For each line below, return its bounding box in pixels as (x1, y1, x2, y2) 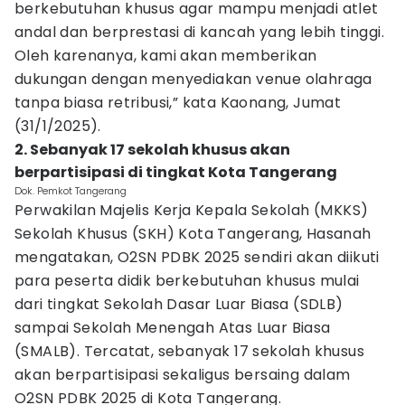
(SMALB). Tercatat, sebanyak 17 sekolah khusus (14, 341, 364, 362)
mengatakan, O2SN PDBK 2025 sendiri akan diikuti (14, 247, 380, 268)
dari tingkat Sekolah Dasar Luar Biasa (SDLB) (14, 294, 344, 315)
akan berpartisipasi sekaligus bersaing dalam (14, 364, 351, 385)
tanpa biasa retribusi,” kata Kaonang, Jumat (14, 92, 342, 113)
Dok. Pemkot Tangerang (14, 184, 127, 198)
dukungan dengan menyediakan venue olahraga (14, 69, 372, 89)
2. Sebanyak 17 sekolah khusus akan (14, 139, 290, 160)
